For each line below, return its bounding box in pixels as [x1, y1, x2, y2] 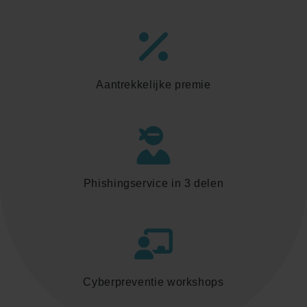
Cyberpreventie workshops [83, 276, 224, 288]
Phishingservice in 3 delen [83, 177, 224, 190]
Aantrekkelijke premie [96, 79, 211, 91]
